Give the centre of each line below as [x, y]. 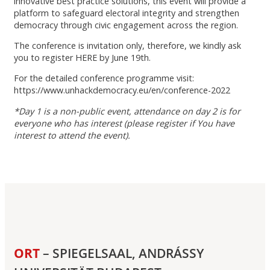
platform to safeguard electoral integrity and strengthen [127, 13]
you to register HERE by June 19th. [82, 57]
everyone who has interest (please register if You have [124, 123]
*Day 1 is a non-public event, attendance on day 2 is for [127, 111]
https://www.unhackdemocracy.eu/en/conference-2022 [122, 90]
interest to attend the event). [72, 135]
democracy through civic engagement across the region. [126, 25]
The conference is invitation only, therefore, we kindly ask [127, 45]
